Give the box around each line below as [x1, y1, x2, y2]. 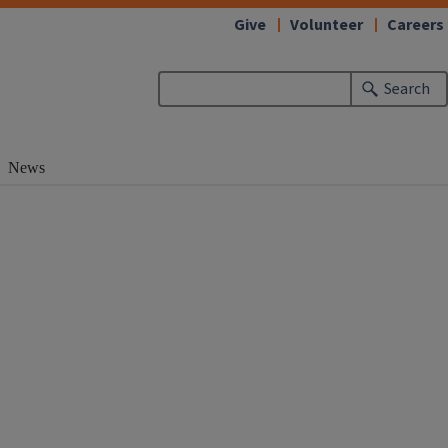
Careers [387, 14, 444, 36]
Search [384, 78, 431, 100]
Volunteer [290, 14, 363, 36]
